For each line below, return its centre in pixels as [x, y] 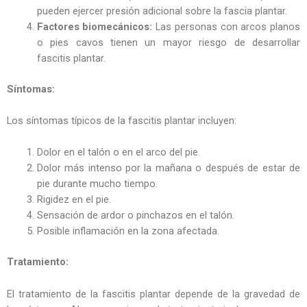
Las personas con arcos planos [226, 26]
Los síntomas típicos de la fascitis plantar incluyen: [122, 121]
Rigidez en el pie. [74, 200]
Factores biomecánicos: [95, 26]
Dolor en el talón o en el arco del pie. [118, 152]
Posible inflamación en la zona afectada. [128, 231]
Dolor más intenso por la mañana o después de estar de [168, 168]
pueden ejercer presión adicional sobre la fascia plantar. [162, 11]
